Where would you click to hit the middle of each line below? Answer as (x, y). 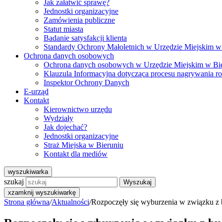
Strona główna (27, 202)
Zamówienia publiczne (79, 20)
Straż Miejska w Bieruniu (83, 145)
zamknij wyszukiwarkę (44, 193)
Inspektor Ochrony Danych (86, 83)
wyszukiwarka (28, 172)
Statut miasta (63, 29)
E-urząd (36, 91)
